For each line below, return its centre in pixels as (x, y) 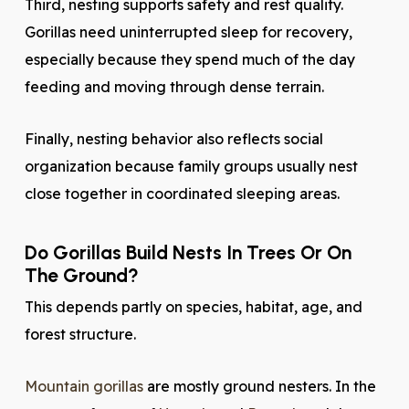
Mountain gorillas (84, 386)
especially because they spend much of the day (189, 59)
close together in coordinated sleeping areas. (182, 194)
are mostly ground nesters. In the (259, 386)
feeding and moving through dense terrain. (174, 87)
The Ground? (81, 275)
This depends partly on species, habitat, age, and (193, 307)
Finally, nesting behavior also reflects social (173, 139)
